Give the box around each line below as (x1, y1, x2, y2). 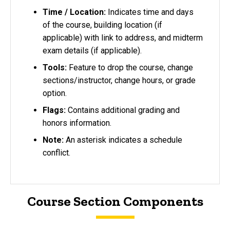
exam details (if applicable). (43, 45, 142, 55)
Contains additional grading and (66, 105, 180, 115)
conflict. (43, 147, 70, 158)
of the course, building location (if (43, 20, 162, 30)
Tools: (43, 62, 67, 72)
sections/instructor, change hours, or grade (43, 75, 196, 85)
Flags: (43, 105, 66, 115)
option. (43, 88, 67, 98)
